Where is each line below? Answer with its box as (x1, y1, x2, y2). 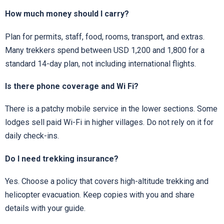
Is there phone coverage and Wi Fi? (5, 81, 138, 91)
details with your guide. (5, 203, 85, 213)
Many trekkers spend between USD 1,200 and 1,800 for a (5, 45, 204, 55)
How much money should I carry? (5, 9, 129, 19)
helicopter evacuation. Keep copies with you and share (5, 190, 194, 200)
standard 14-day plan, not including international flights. (5, 58, 196, 68)
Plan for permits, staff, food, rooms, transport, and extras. (5, 31, 204, 41)
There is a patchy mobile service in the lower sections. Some (5, 104, 217, 114)
